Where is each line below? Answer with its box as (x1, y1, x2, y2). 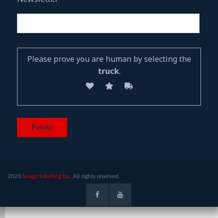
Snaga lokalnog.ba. (22, 173, 71, 179)
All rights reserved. (72, 173, 120, 179)
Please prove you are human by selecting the (27, 53, 191, 64)
